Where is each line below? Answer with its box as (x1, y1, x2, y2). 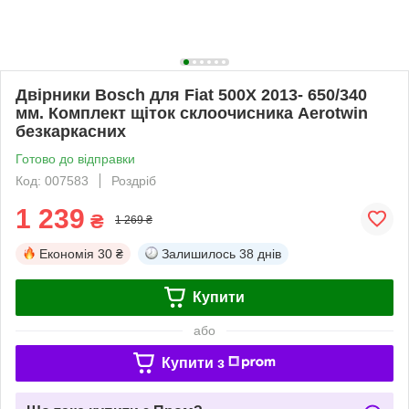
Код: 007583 (16, 173, 89, 188)
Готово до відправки (16, 151, 135, 166)
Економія (39, 246, 94, 261)
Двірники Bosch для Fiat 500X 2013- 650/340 (16, 85, 367, 104)
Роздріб (111, 173, 156, 188)
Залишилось (162, 246, 236, 261)
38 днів (239, 246, 281, 261)
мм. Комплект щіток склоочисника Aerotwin (16, 103, 368, 122)
